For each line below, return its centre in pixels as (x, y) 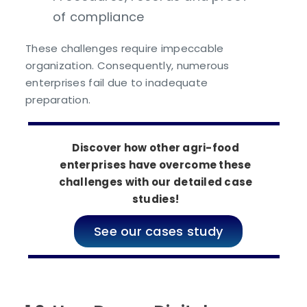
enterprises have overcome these (156, 164)
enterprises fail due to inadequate (117, 82)
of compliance (99, 16)
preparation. (58, 99)
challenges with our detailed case (156, 182)
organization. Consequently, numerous (127, 65)
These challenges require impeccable (125, 48)
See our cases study (158, 232)
